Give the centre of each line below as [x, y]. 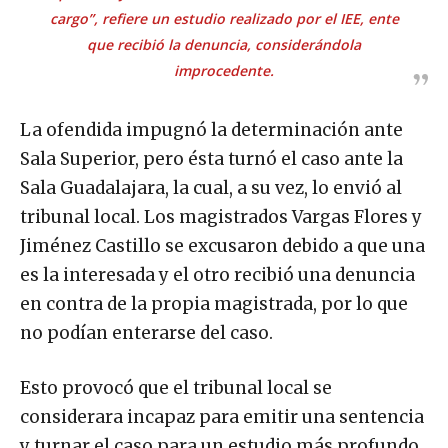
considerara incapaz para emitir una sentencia [222, 416]
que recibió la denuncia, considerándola [224, 44]
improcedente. [224, 70]
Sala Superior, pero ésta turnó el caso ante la [211, 158]
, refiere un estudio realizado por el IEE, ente [246, 18]
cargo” [71, 18]
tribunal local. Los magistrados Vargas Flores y [221, 216]
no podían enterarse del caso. [146, 332]
